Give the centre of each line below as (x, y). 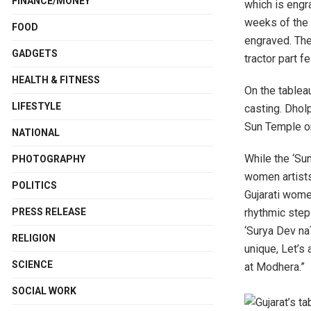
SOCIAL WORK (44, 291)
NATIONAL (36, 132)
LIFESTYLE (36, 106)
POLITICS (34, 185)
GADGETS (35, 53)
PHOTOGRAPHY (49, 159)
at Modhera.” (275, 267)
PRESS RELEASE (49, 211)
